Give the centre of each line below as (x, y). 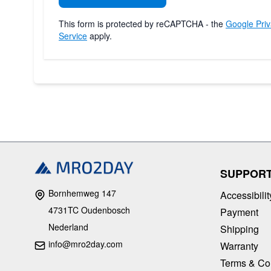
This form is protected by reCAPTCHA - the (142, 23)
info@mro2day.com (86, 244)
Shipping (240, 229)
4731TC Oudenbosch (89, 210)
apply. (100, 35)
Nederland (68, 227)
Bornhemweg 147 (81, 193)
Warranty (239, 246)
